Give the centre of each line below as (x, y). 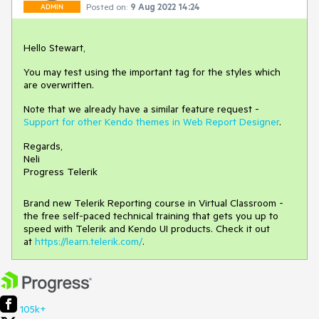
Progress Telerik (61, 172)
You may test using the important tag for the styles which (152, 72)
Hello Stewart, (54, 48)
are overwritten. (59, 85)
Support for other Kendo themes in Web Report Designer (151, 122)
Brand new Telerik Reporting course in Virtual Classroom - (153, 203)
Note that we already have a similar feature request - (141, 109)
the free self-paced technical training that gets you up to (151, 216)
